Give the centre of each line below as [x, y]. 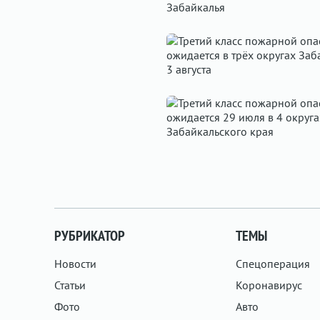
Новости [75, 264]
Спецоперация [272, 264]
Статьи [70, 285]
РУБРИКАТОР [90, 236]
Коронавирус [269, 285]
